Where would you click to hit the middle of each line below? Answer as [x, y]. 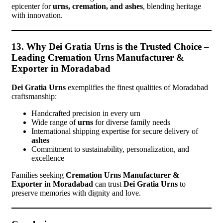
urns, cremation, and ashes [98, 6]
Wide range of [55, 122]
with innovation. [37, 15]
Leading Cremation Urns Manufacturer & [98, 57]
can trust [108, 184]
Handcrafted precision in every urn [86, 113]
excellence [48, 158]
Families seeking [39, 175]
